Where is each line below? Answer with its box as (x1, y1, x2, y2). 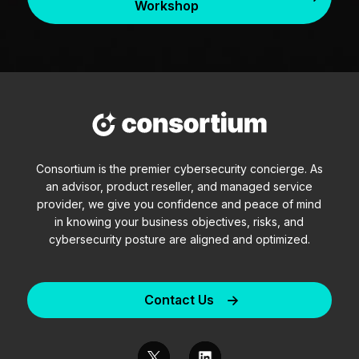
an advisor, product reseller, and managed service (46, 179, 313, 193)
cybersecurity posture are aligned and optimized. (48, 232, 310, 246)
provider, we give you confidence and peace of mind (37, 196, 322, 211)
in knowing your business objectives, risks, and (54, 214, 305, 228)
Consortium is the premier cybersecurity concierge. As (35, 161, 323, 175)
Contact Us (143, 292, 214, 309)
